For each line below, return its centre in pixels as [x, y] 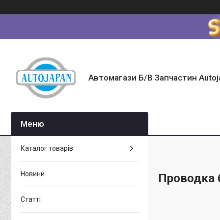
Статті [31, 199]
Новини [33, 174]
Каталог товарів [47, 148]
